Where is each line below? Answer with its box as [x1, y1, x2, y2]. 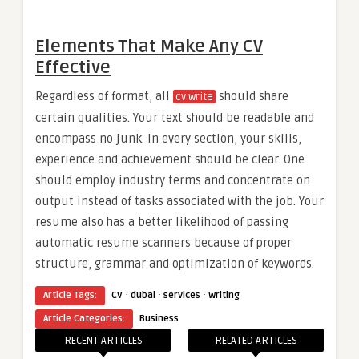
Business [139, 312, 179, 325]
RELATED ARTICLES [214, 333, 297, 347]
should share [216, 88, 288, 103]
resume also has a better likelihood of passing [35, 214, 288, 229]
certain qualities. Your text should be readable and [35, 110, 314, 125]
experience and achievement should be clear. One [35, 151, 305, 167]
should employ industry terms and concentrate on [35, 172, 310, 188]
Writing [208, 288, 240, 301]
